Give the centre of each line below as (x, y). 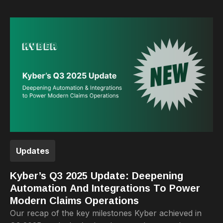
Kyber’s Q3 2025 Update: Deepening (97, 175)
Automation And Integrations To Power (105, 188)
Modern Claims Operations (74, 200)
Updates (33, 151)
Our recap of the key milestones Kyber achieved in (106, 213)
